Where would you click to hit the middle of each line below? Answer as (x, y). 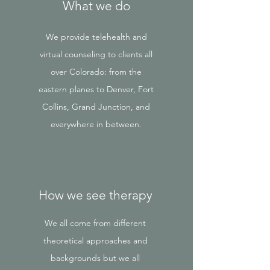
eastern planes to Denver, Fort (96, 89)
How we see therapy (96, 195)
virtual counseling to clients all (96, 54)
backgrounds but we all (95, 258)
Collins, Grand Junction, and (96, 107)
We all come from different (95, 223)
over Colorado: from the (96, 72)
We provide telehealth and (96, 37)
